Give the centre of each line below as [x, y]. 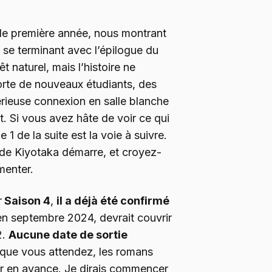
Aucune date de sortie [68, 234]
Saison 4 [26, 200]
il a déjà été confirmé [113, 200]
